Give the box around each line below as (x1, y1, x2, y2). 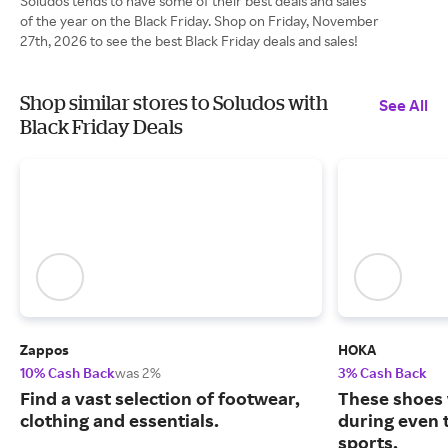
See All (379, 95, 428, 115)
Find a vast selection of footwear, (20, 387, 300, 410)
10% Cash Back (20, 364, 115, 382)
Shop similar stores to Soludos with (20, 91, 328, 114)
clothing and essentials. (20, 409, 219, 432)
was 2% (115, 364, 161, 382)
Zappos (20, 341, 69, 359)
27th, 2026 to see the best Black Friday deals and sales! (20, 32, 358, 49)
